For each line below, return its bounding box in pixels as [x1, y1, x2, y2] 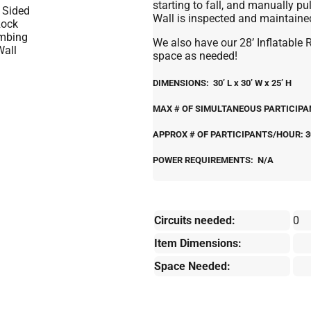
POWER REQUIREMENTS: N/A [152, 155, 274, 166]
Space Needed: [153, 259, 230, 273]
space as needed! [152, 49, 237, 62]
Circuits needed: [153, 213, 235, 227]
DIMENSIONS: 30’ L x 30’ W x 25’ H [152, 77, 292, 88]
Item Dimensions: [153, 236, 242, 250]
